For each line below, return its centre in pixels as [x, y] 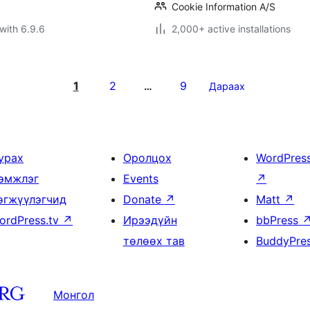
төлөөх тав [154, 241]
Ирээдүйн [150, 220]
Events [140, 179]
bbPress [279, 220]
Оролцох [147, 158]
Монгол [74, 294]
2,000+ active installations [231, 29]
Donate [144, 199]
